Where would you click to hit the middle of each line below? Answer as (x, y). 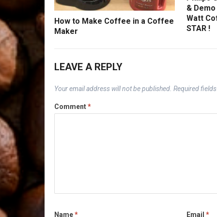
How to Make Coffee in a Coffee (114, 21)
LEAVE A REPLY (88, 67)
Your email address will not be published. (113, 88)
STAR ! (198, 29)
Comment (71, 106)
